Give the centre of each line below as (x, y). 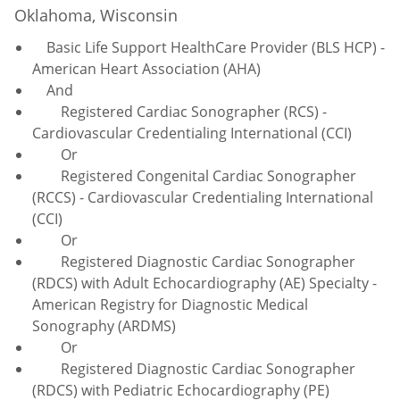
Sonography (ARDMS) (106, 325)
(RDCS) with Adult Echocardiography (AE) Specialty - (204, 283)
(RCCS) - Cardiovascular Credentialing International (203, 197)
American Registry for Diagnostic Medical (170, 304)
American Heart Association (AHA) (148, 68)
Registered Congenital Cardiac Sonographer (194, 175)
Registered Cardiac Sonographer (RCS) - (179, 111)
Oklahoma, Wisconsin (98, 15)
